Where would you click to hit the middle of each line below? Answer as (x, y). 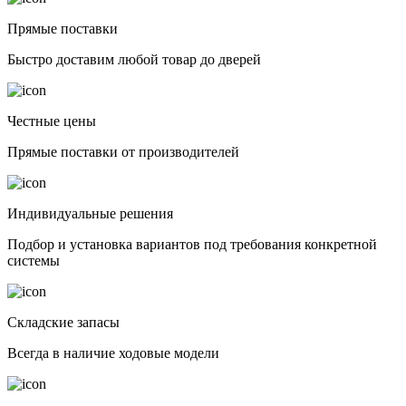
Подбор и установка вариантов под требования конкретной (192, 244)
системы (34, 260)
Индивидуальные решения (90, 213)
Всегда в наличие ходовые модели (113, 353)
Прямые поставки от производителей (123, 151)
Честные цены (52, 121)
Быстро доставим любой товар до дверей (134, 59)
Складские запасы (63, 322)
